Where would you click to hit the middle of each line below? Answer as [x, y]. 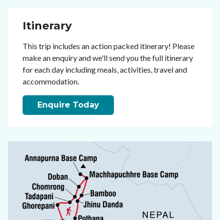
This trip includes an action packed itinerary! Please [109, 46]
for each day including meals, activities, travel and [105, 69]
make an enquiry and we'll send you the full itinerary [108, 57]
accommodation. [51, 81]
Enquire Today [68, 105]
